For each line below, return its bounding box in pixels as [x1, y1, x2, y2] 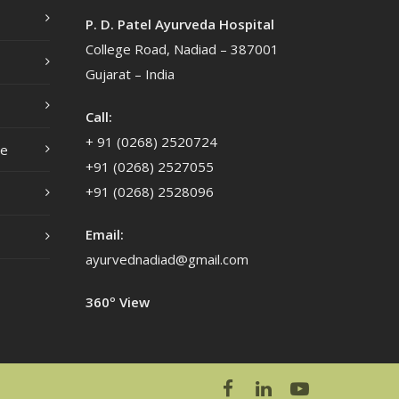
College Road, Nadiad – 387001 [85, 40, 279, 58]
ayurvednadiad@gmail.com [85, 250, 248, 268]
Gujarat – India [85, 65, 175, 83]
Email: [85, 225, 124, 243]
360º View [85, 293, 150, 311]
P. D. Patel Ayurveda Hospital [85, 15, 278, 33]
